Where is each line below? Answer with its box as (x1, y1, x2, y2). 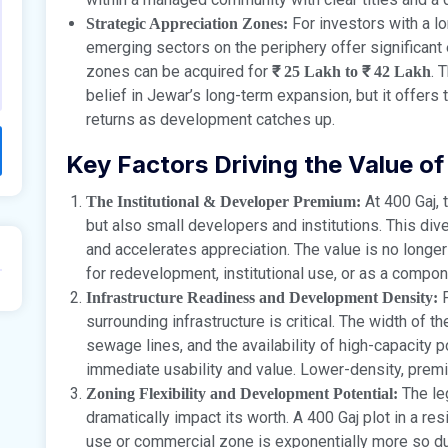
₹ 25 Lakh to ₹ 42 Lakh (272, 62, 431, 80)
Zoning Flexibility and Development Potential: (86, 384, 398, 402)
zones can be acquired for (86, 61, 272, 81)
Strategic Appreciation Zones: (86, 14, 288, 32)
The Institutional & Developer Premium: (86, 192, 361, 210)
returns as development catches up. (86, 109, 335, 129)
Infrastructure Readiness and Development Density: (86, 288, 438, 306)
